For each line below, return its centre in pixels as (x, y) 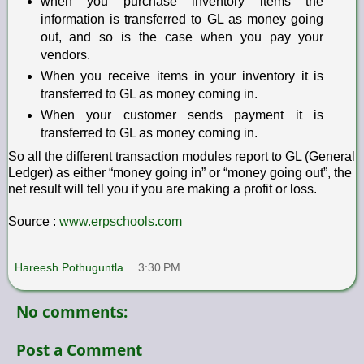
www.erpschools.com (121, 221)
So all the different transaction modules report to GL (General (182, 156)
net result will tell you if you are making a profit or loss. (162, 188)
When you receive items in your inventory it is (182, 76)
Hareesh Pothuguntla (69, 267)
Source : (34, 221)
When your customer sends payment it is (182, 115)
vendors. (65, 55)
